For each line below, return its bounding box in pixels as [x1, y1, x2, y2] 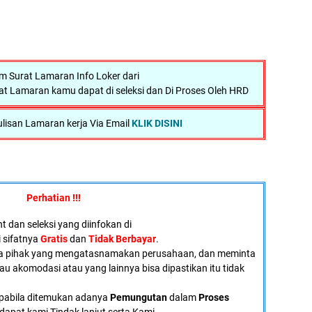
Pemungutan [108, 292, 167, 303]
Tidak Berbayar [88, 233, 156, 244]
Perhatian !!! [26, 192, 81, 203]
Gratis [40, 233, 68, 244]
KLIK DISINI [132, 118, 182, 129]
